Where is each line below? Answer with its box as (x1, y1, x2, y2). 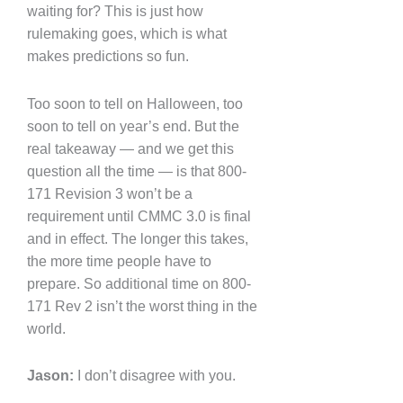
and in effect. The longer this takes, (27, 230, 248, 246)
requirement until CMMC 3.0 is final (27, 208, 251, 224)
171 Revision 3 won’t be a (27, 185, 193, 201)
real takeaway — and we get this (27, 140, 234, 157)
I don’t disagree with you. (74, 367, 236, 383)
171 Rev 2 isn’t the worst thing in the (27, 298, 257, 314)
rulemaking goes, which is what (27, 26, 227, 42)
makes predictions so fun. (27, 49, 189, 65)
